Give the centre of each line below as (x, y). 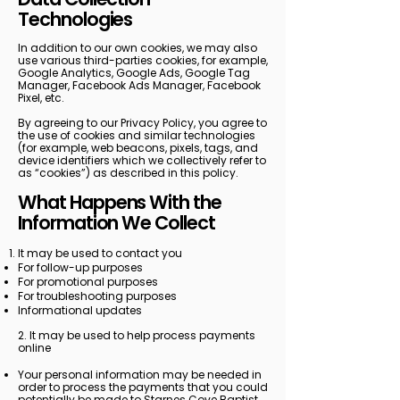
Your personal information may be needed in (140, 375)
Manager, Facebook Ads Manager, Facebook (139, 85)
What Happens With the (120, 202)
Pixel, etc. (42, 98)
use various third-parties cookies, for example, (143, 60)
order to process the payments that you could (143, 387)
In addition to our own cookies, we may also (137, 48)
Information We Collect (117, 223)
